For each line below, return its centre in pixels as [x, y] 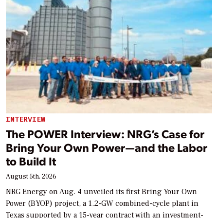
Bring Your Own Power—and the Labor [107, 147]
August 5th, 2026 [31, 176]
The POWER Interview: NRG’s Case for [105, 133]
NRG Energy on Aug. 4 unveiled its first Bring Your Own [101, 191]
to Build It [31, 161]
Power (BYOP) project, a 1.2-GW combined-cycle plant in [102, 203]
